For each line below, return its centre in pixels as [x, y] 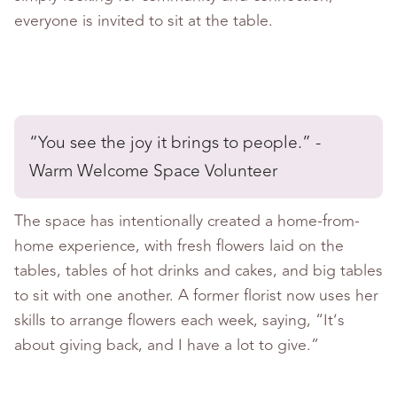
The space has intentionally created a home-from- [187, 221]
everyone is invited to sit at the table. [144, 20]
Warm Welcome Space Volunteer [153, 171]
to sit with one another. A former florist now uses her [196, 295]
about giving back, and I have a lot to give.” [167, 345]
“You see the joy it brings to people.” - [175, 142]
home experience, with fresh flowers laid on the [179, 245]
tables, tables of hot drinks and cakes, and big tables [198, 270]
